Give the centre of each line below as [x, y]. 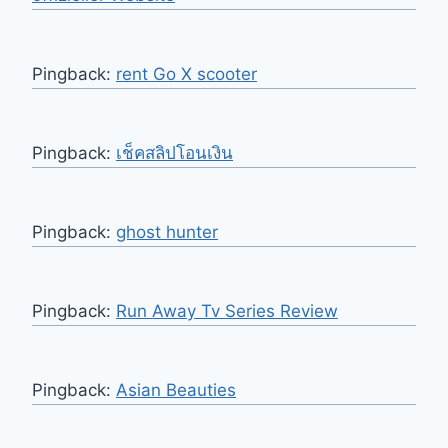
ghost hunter [167, 232]
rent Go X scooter [186, 74]
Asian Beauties [176, 390]
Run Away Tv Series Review [227, 311]
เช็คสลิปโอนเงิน [174, 153]
